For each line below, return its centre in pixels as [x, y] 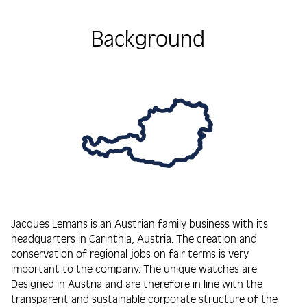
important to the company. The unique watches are [134, 268]
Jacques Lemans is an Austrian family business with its [139, 223]
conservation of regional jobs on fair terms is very [130, 253]
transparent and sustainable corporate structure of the [144, 298]
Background [148, 38]
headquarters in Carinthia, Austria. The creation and [134, 238]
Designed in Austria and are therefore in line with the [137, 283]
